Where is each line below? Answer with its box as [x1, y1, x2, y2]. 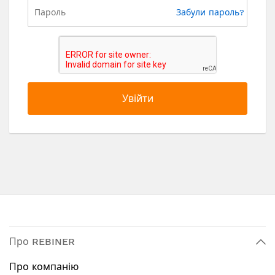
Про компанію [9, 261, 79, 273]
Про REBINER [9, 236, 75, 247]
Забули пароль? [176, 7, 244, 17]
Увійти [122, 92, 153, 104]
